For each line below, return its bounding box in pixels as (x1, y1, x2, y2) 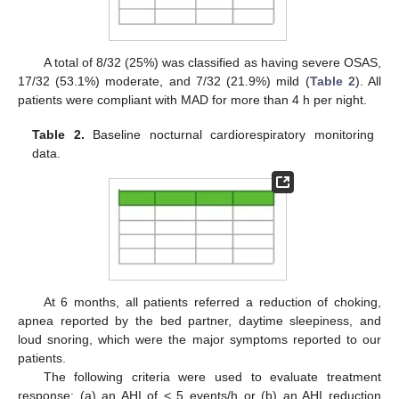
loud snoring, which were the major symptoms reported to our (18, 332, 381, 347)
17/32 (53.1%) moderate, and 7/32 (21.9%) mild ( (18, 74, 310, 89)
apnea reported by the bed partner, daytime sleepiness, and (18, 313, 381, 329)
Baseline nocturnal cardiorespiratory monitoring (84, 126, 374, 142)
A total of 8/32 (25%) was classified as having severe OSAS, (43, 55, 381, 70)
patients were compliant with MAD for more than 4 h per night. (18, 93, 367, 108)
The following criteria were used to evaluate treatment (43, 370, 381, 385)
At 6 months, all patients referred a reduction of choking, (43, 295, 381, 310)
